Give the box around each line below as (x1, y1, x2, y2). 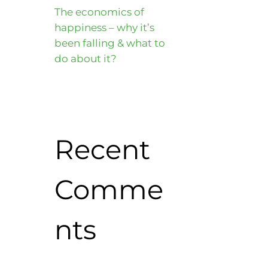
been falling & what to (54, 36, 165, 49)
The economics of (54, 5, 144, 18)
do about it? (54, 52, 117, 65)
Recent (54, 132, 150, 166)
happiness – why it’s (54, 21, 154, 33)
